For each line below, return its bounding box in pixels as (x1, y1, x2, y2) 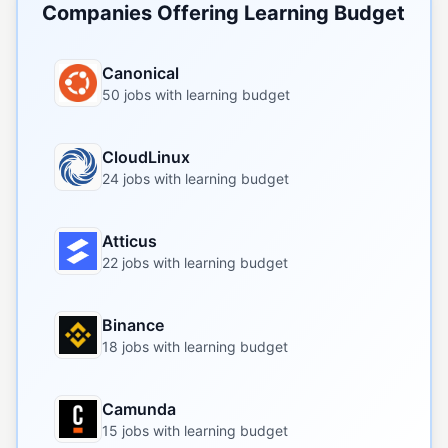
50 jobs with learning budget (102, 86, 290, 103)
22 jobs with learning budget (102, 254, 288, 271)
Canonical (102, 63, 179, 83)
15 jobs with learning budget (102, 422, 288, 439)
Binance (102, 315, 164, 335)
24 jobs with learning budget (102, 170, 289, 187)
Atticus (102, 231, 157, 251)
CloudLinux (102, 147, 190, 167)
